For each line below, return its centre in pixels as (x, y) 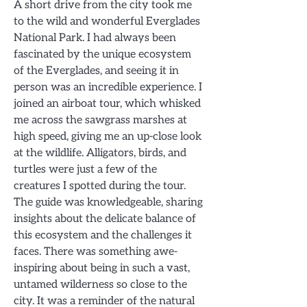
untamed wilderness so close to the (100, 285)
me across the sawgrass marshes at (100, 120)
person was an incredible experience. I (108, 87)
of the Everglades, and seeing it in (96, 71)
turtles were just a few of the (85, 170)
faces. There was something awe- (96, 252)
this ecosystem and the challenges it (103, 235)
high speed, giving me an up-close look (108, 137)
